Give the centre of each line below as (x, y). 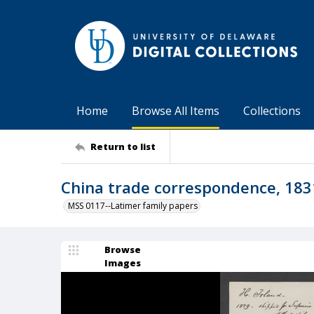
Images (123, 263)
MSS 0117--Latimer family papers (133, 206)
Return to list (123, 146)
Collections (272, 111)
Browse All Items (176, 111)
